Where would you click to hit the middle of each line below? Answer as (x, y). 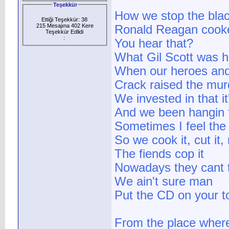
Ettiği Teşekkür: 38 (65, 19)
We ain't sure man (164, 182)
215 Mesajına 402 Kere (65, 25)
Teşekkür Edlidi (65, 31)
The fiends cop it (159, 154)
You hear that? (154, 44)
